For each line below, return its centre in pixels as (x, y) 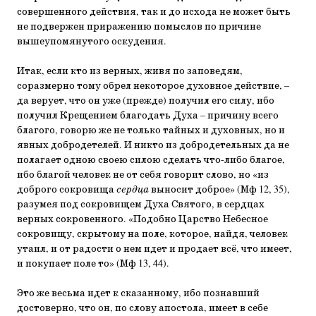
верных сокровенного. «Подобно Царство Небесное (142, 219)
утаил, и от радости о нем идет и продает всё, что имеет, (154, 249)
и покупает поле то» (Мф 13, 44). (93, 264)
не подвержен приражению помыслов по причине (139, 27)
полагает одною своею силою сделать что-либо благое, (151, 160)
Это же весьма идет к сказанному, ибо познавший (138, 293)
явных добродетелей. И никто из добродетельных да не (153, 145)
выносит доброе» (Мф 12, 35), (219, 190)
